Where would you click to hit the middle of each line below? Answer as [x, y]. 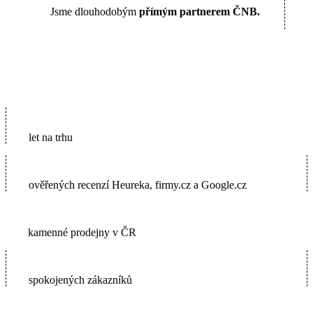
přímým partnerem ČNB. [199, 11]
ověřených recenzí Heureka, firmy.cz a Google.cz [138, 184]
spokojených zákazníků [80, 279]
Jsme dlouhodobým [95, 11]
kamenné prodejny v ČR [82, 232]
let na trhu [51, 137]
